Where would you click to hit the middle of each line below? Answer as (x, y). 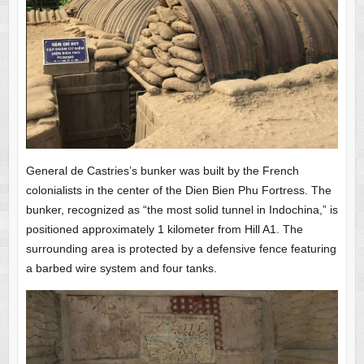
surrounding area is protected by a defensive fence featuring (181, 249)
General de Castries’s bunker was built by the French (162, 171)
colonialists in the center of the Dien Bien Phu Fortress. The (178, 191)
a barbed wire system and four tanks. (121, 269)
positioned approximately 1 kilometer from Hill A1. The (164, 230)
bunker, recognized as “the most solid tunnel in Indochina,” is (182, 210)
